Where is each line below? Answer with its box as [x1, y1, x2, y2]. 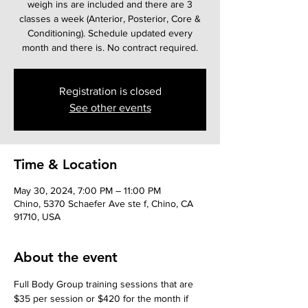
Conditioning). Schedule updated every [27, 27, 192, 38]
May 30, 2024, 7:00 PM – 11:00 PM [14, 185, 161, 196]
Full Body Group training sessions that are [14, 278, 196, 289]
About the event [14, 249, 118, 265]
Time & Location [14, 156, 117, 173]
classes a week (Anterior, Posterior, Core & [19, 13, 201, 24]
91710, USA [14, 211, 60, 222]
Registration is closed [58, 85, 162, 97]
